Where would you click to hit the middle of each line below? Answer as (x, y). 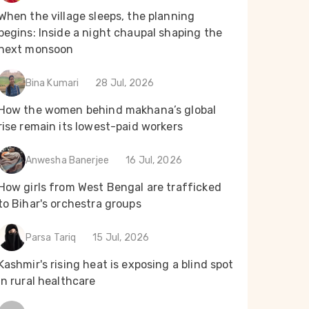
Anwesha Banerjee (67, 160)
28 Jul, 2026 (125, 83)
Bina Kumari (52, 83)
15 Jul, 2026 (121, 237)
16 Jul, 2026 (154, 160)
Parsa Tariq (51, 237)
